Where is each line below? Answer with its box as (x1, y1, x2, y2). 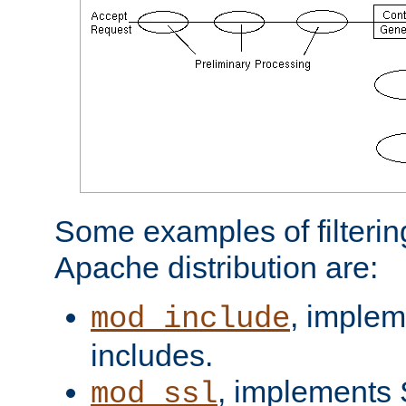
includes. (91, 337, 213, 372)
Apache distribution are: (54, 249, 378, 285)
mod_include (91, 301, 290, 336)
